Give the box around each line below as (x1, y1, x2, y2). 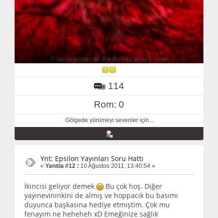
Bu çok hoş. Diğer (104, 182, 162, 191)
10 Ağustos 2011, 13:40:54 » (79, 162, 155, 169)
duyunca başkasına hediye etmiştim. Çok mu (24, 200, 170, 210)
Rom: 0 (94, 99, 124, 109)
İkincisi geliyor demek (24, 182, 96, 191)
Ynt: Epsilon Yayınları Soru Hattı (40, 153, 144, 163)
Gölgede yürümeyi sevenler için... (65, 116, 153, 124)
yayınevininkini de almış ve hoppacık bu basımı (24, 191, 178, 200)
